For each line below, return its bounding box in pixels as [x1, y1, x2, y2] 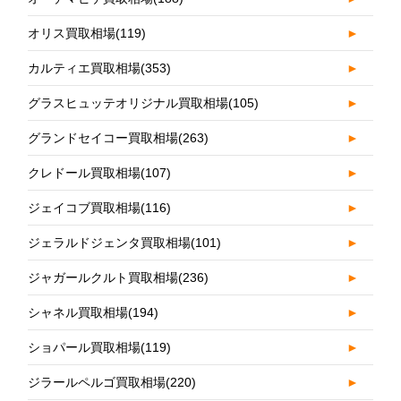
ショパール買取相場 [28, 340, 141, 354]
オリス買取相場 [28, 26, 116, 40]
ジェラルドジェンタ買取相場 [28, 235, 192, 250]
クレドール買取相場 [28, 166, 141, 180]
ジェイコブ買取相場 [28, 200, 141, 215]
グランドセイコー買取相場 [28, 131, 179, 145]
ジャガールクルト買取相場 [28, 270, 179, 285]
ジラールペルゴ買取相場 [28, 375, 166, 389]
